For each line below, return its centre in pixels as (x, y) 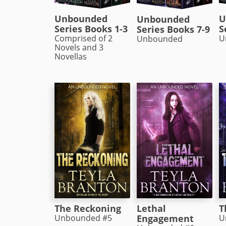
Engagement (165, 218)
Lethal (152, 208)
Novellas (71, 56)
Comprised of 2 (84, 38)
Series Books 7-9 (174, 29)
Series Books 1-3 (91, 29)
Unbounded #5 (83, 217)
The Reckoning (88, 208)
